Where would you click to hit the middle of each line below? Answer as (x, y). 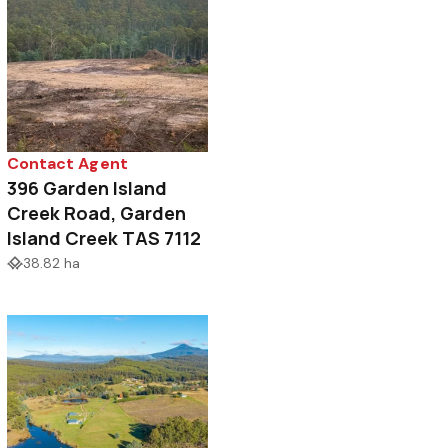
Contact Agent (67, 164)
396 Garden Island (87, 188)
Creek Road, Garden (97, 213)
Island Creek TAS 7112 (104, 238)
